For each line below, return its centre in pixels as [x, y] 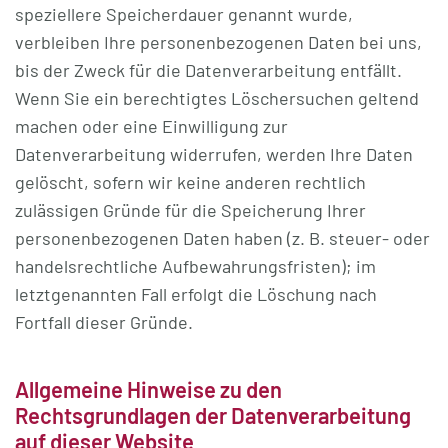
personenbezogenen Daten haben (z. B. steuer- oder [222, 238]
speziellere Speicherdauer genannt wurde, [184, 14]
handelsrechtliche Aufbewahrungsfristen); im [195, 266]
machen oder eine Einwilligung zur [151, 126]
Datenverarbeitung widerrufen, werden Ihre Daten [214, 154]
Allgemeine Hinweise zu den [148, 389]
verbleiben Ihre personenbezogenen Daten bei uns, [218, 42]
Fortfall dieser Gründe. [104, 322]
